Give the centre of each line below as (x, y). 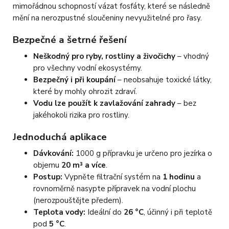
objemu (48, 165)
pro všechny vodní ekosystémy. (88, 68)
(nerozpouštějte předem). (78, 201)
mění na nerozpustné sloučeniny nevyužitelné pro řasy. (108, 18)
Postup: (48, 177)
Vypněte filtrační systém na (113, 177)
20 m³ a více (84, 165)
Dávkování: (54, 154)
